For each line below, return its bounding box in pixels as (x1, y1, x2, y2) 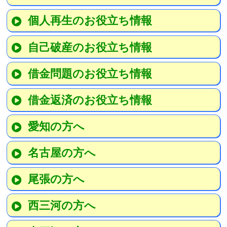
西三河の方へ (27, 198, 96, 212)
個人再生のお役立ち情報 (27, 14, 152, 27)
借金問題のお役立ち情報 (27, 66, 152, 80)
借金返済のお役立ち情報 (27, 93, 152, 106)
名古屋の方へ (27, 145, 96, 159)
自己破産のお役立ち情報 (27, 40, 152, 54)
